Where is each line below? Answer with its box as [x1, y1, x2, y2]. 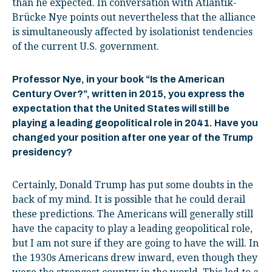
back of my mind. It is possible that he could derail [12, 193, 245, 205]
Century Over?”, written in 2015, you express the [12, 88, 245, 99]
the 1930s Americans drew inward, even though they [12, 251, 257, 263]
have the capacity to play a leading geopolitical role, [12, 222, 253, 234]
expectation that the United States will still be [12, 103, 229, 114]
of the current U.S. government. [12, 40, 159, 52]
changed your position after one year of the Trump [12, 132, 253, 143]
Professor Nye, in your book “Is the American [12, 73, 225, 84]
